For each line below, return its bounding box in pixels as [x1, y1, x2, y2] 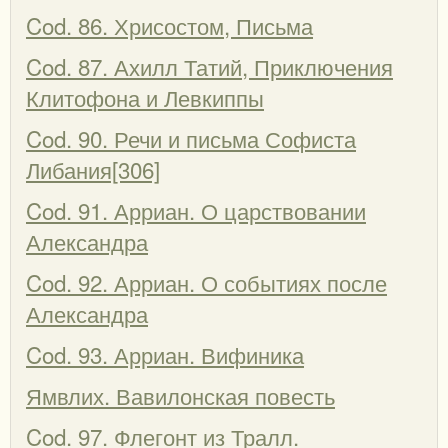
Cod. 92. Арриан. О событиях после [26, 265, 387, 298]
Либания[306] [26, 152, 160, 185]
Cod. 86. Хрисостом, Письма [26, 8, 313, 41]
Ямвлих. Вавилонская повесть [26, 378, 335, 411]
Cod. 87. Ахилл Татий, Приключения [26, 49, 393, 82]
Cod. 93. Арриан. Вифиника [26, 337, 304, 370]
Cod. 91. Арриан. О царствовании [26, 193, 366, 226]
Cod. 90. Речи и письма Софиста [26, 121, 356, 154]
